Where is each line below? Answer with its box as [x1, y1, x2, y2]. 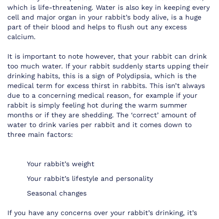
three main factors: [7, 131, 73, 139]
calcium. [7, 33, 38, 41]
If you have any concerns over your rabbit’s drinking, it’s [7, 209, 197, 217]
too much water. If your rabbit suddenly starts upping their [7, 62, 209, 70]
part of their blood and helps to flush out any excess [7, 23, 187, 31]
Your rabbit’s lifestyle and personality [27, 175, 153, 183]
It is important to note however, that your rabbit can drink [7, 52, 207, 61]
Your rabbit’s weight [27, 160, 94, 168]
